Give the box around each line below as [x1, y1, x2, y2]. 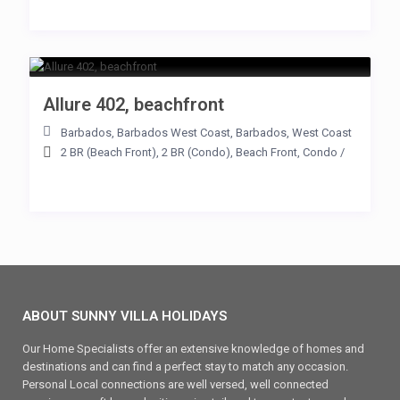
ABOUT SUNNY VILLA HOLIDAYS [22, 308, 227, 324]
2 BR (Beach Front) [61, 146, 156, 159]
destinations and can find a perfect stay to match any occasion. [22, 360, 348, 373]
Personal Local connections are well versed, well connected [22, 378, 329, 391]
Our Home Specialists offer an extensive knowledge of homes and [22, 342, 364, 355]
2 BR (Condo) [162, 146, 230, 159]
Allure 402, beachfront [43, 94, 224, 115]
